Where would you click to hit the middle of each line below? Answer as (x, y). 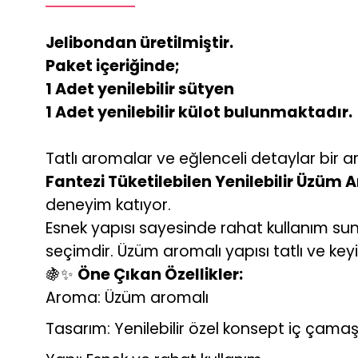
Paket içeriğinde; (113, 66)
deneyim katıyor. (108, 205)
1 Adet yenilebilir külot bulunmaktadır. (199, 112)
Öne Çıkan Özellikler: (160, 274)
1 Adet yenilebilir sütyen (140, 89)
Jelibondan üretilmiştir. (139, 43)
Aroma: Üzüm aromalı (127, 298)
